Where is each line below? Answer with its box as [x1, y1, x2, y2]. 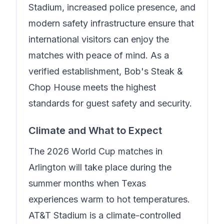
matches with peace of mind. [28, 50, 150, 60]
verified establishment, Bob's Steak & [28, 66, 183, 76]
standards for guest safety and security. [28, 98, 192, 108]
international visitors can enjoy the [28, 34, 169, 44]
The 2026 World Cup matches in [28, 146, 162, 156]
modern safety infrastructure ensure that [28, 18, 194, 28]
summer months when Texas [28, 178, 146, 188]
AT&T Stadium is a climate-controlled [28, 210, 181, 220]
